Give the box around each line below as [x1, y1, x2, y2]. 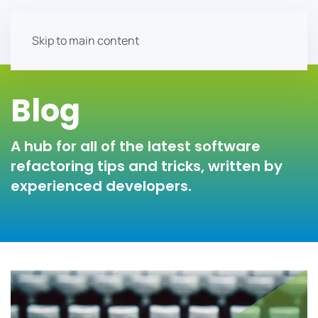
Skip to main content [32, 33, 139, 48]
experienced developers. [11, 176, 192, 196]
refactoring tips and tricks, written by [11, 156, 283, 176]
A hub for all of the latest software [11, 136, 261, 156]
